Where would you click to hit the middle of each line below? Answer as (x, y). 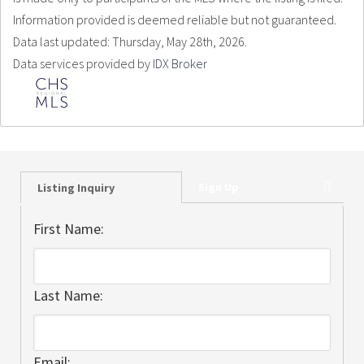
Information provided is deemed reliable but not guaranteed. (175, 19)
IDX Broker (180, 63)
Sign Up (219, 187)
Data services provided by (83, 63)
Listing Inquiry (76, 188)
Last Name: (68, 295)
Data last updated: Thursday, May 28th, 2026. (130, 41)
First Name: (69, 229)
